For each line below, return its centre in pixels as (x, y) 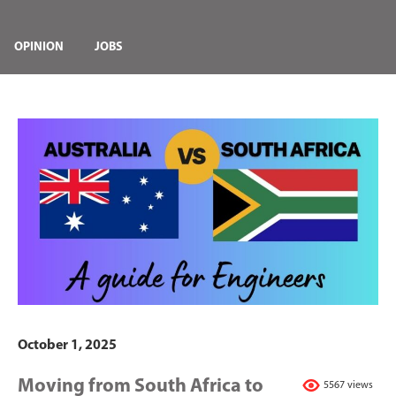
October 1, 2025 (67, 345)
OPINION (39, 47)
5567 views (348, 385)
